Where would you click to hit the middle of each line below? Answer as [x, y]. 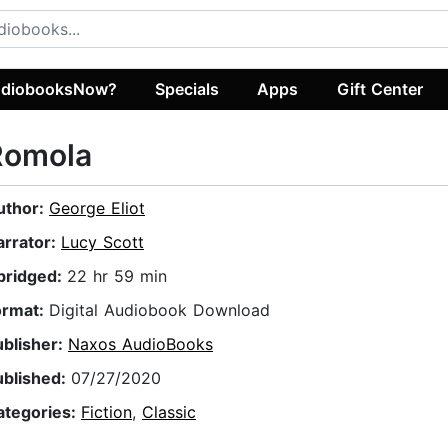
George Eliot [97, 208]
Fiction [106, 412]
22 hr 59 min [117, 276]
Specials [187, 88]
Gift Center [379, 88]
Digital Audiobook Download [159, 310]
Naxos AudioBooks [140, 344]
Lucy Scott [102, 242]
